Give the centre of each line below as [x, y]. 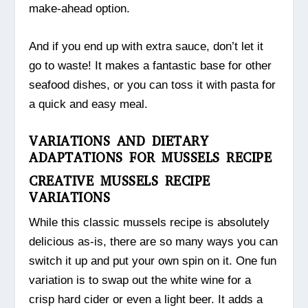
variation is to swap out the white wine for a [140, 280]
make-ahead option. [80, 9]
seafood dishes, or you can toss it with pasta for [153, 85]
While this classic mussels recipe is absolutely [150, 222]
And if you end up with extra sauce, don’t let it [146, 47]
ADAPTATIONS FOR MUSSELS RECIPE [151, 157]
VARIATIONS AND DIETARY [119, 141]
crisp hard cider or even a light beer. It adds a [146, 299]
